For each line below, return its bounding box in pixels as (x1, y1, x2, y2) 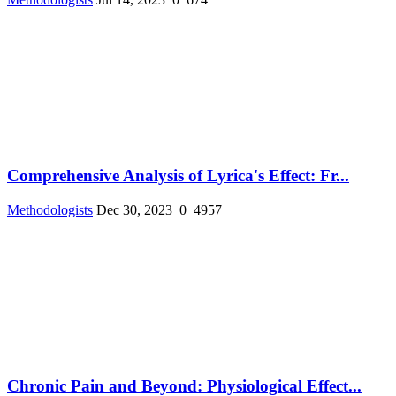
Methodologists (7, 202, 93, 217)
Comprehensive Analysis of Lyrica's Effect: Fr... (7, 166, 349, 186)
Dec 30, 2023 (96, 202, 172, 217)
